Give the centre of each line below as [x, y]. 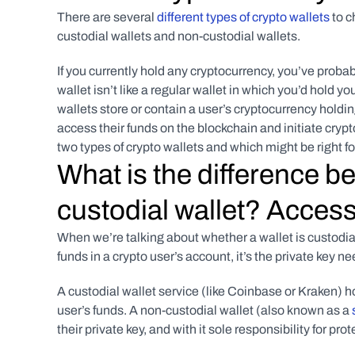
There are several [107, 17]
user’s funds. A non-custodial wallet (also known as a [204, 310]
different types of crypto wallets [243, 17]
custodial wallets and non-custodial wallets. [179, 36]
